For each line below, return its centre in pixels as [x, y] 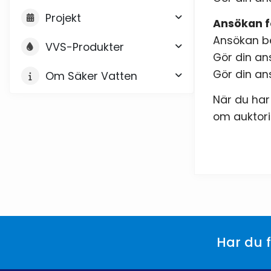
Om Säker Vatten [91, 76]
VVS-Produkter [85, 47]
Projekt [63, 18]
